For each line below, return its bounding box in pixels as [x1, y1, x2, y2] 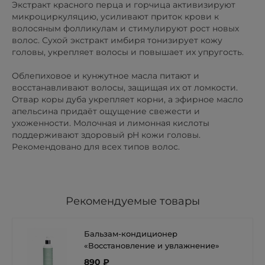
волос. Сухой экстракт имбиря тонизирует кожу [12, 34, 222, 46]
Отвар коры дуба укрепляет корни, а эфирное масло [12, 93, 243, 105]
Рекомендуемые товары [65, 194, 200, 208]
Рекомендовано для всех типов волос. [12, 141, 180, 152]
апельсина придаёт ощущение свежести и [12, 105, 200, 117]
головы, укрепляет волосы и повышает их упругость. [12, 46, 244, 57]
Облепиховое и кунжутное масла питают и [12, 70, 199, 81]
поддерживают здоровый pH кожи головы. [12, 129, 201, 140]
